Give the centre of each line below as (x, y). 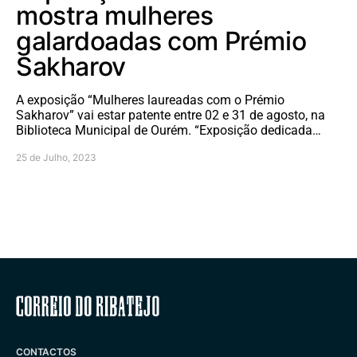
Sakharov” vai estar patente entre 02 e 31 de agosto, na (171, 116)
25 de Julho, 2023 (56, 158)
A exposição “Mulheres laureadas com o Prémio (150, 100)
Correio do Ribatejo (178, 306)
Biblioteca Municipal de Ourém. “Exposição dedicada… (169, 131)
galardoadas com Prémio (161, 41)
